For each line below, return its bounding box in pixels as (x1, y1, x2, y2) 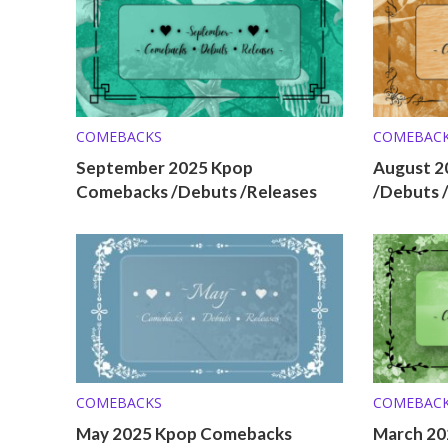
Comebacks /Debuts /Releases (75, 180, 317, 202)
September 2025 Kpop (75, 156, 253, 178)
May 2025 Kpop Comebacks (75, 423, 292, 445)
